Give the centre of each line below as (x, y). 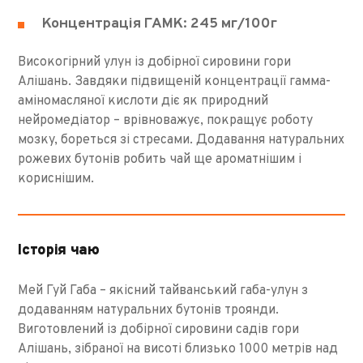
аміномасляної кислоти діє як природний (143, 101)
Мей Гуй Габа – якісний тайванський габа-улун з (163, 290)
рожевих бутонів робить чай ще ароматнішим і (160, 159)
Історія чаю (59, 250)
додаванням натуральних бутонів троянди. (149, 310)
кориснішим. (56, 179)
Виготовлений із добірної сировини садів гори (159, 329)
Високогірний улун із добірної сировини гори (155, 62)
